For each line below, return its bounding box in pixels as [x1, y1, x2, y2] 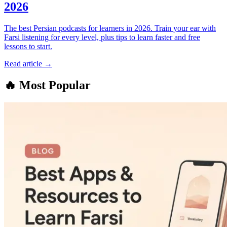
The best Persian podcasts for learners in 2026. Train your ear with [4, 23, 216, 32]
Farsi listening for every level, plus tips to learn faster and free [4, 32, 200, 42]
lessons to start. [4, 42, 52, 51]
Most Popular [16, 78, 91, 92]
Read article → [4, 59, 52, 68]
